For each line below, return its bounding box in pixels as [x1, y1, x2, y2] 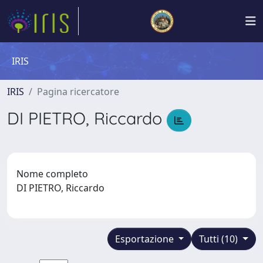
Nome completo [16, 167, 88, 180]
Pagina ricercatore [37, 85, 119, 98]
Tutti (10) [199, 232, 241, 245]
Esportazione [114, 232, 176, 245]
